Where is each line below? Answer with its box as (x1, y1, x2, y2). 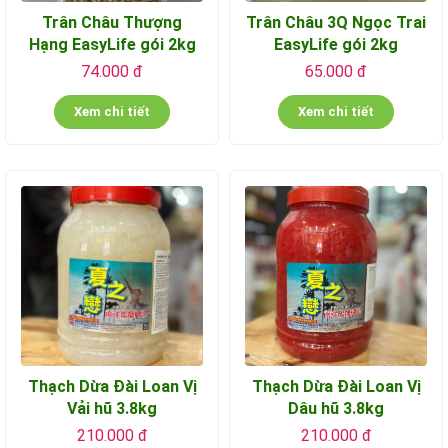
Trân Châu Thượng (42, 12, 182, 32)
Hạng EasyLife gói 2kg (28, 34, 196, 54)
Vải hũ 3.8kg (67, 398, 157, 418)
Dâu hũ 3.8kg (288, 398, 384, 418)
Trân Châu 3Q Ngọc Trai (246, 12, 426, 32)
